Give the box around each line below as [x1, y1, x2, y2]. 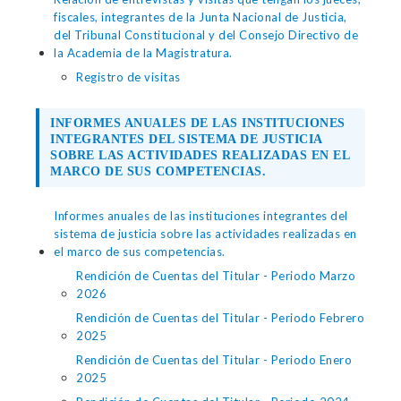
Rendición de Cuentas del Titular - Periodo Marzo [76, 269, 355, 283]
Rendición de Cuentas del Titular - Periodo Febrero [76, 311, 364, 325]
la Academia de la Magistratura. [54, 46, 233, 60]
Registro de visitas [76, 70, 181, 84]
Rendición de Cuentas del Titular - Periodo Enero [76, 353, 352, 367]
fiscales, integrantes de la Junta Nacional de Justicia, [54, 10, 347, 24]
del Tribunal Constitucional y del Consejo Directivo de [54, 28, 358, 42]
